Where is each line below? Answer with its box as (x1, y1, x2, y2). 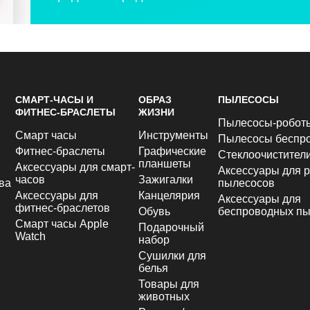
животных (138, 291, 190, 302)
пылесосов (217, 177, 275, 189)
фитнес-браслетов (15, 202, 110, 214)
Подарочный (138, 221, 205, 233)
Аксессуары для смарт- (15, 161, 135, 173)
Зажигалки (138, 174, 194, 185)
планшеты (138, 158, 192, 170)
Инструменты (138, 129, 209, 141)
